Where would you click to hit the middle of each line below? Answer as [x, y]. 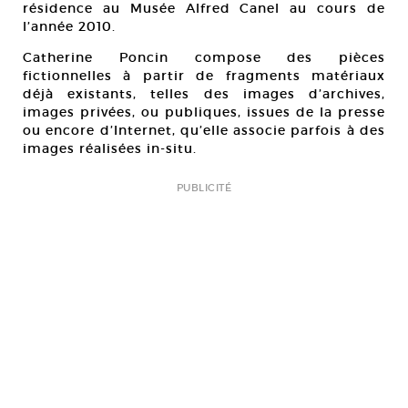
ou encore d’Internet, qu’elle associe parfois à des [204, 130]
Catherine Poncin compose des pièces [204, 57]
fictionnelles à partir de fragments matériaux [204, 75]
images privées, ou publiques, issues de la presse [204, 112]
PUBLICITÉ [204, 187]
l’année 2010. [69, 26]
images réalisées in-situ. [110, 148]
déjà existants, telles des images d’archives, [204, 93]
